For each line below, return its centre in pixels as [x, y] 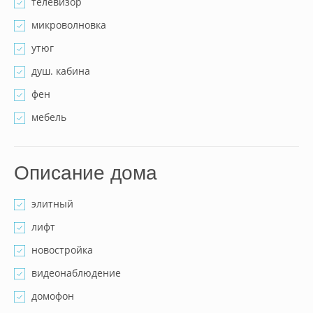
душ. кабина [61, 71]
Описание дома [86, 173]
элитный [52, 204]
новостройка [62, 250]
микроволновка [69, 25]
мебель [49, 117]
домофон [53, 296]
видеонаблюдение [76, 273]
